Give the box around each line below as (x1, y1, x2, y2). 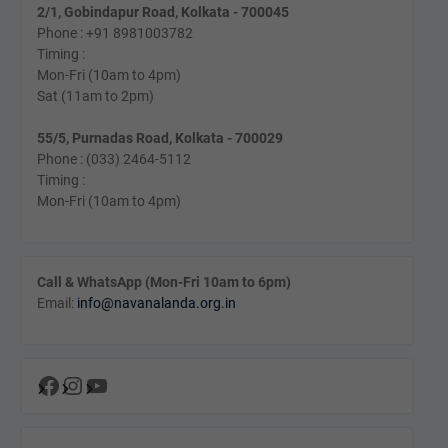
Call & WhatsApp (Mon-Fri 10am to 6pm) (36, 274, 291, 290)
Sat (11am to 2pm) (36, 88, 154, 104)
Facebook (35, 370, 141, 399)
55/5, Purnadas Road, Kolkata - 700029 (36, 130, 283, 146)
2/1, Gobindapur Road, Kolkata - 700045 (36, 4, 289, 20)
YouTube (83, 370, 176, 399)
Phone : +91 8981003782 (36, 25, 193, 41)
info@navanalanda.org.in (76, 295, 236, 311)
